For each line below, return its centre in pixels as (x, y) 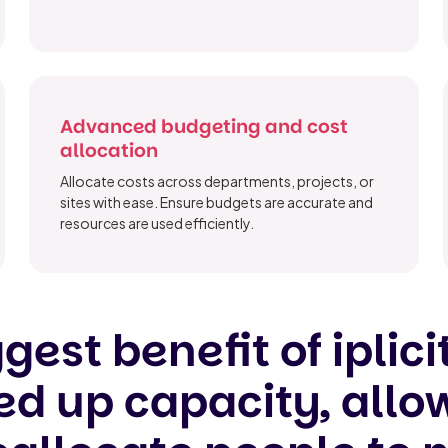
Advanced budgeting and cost (203, 126)
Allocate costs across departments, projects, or (216, 180)
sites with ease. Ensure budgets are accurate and (216, 201)
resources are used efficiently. (156, 222)
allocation (108, 150)
